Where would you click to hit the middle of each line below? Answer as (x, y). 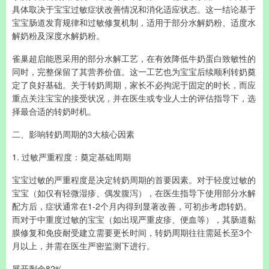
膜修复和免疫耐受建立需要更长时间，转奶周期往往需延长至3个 (132, 232)
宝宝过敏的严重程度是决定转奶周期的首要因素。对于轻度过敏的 (134, 180)
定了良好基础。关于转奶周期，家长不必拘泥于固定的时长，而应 (134, 85)
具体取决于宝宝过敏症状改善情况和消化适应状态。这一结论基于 (134, 9)
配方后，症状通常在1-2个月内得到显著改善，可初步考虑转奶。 (132, 206)
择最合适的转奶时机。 (54, 111)
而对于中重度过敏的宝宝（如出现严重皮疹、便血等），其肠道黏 (134, 219)
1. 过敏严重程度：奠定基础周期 (71, 157)
